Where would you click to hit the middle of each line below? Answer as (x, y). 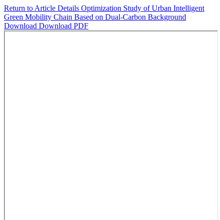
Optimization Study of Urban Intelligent (143, 8)
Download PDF (64, 26)
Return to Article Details (42, 8)
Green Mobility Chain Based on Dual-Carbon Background (95, 17)
